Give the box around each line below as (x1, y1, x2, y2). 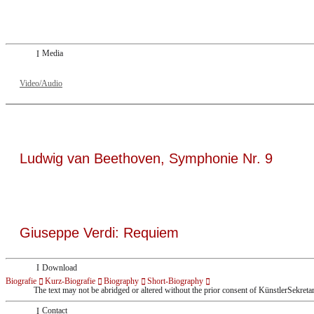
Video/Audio (20, 78, 62, 88)
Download (42, 262, 77, 273)
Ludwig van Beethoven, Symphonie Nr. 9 (20, 150, 273, 166)
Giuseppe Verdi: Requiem (20, 224, 179, 240)
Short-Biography (147, 276, 203, 287)
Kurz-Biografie (45, 276, 95, 287)
